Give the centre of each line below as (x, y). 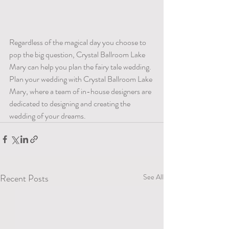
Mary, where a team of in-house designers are (81, 91)
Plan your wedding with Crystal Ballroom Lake (82, 79)
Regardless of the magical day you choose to (78, 42)
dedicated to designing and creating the (71, 103)
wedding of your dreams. (48, 116)
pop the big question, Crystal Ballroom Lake (78, 54)
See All (153, 177)
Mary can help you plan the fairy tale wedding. (82, 66)
